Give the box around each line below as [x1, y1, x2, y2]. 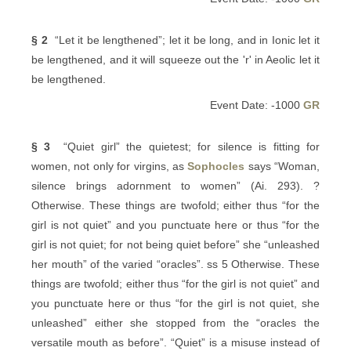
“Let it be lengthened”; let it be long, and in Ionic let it [47, 34, 320, 46]
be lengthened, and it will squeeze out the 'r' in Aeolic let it [31, 53, 320, 66]
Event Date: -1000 [210, 99, 303, 111]
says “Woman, [244, 160, 320, 172]
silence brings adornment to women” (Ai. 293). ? [31, 179, 320, 192]
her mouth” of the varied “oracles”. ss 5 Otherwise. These [31, 258, 320, 270]
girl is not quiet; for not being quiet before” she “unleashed [31, 238, 320, 251]
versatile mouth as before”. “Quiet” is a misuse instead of [31, 336, 320, 349]
